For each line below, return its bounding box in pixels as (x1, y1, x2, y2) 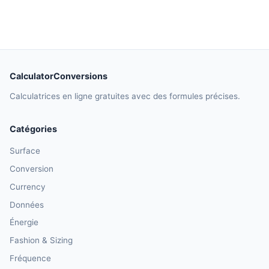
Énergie (10, 217, 38, 228)
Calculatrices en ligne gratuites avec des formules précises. (10, 91, 240, 101)
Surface (10, 146, 40, 156)
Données (10, 199, 44, 210)
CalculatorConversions (10, 71, 107, 82)
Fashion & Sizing (10, 235, 73, 246)
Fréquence (10, 253, 51, 263)
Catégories (10, 124, 57, 134)
